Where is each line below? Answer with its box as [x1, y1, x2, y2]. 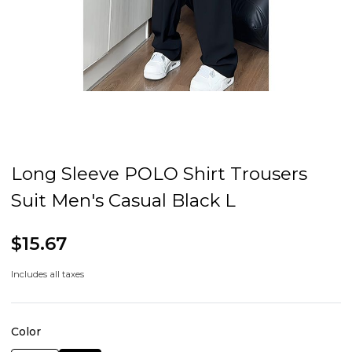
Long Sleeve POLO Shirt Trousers [11, 163, 307, 185]
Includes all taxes [11, 269, 84, 280]
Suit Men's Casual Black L [11, 189, 236, 212]
